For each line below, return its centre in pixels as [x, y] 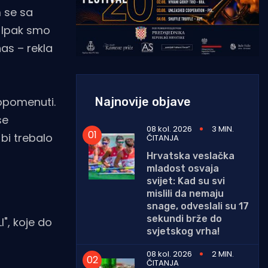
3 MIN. [223, 129]
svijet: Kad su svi [186, 181]
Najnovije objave [143, 101]
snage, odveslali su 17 [198, 206]
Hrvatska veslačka [191, 156]
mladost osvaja [183, 168]
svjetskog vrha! [183, 231]
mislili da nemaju [185, 193]
